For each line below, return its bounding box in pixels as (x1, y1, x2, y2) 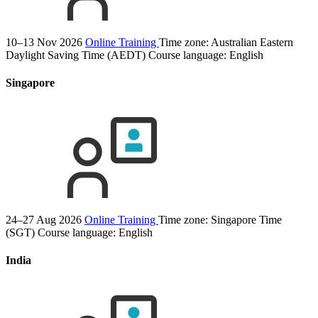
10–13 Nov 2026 (6, 35, 82, 48)
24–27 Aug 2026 (6, 214, 82, 226)
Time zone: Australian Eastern (159, 35, 293, 48)
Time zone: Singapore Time (158, 214, 282, 226)
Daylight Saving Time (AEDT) (6, 48, 146, 61)
